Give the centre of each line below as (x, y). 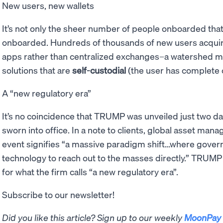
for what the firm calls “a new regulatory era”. (90, 171)
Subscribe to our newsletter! (58, 194)
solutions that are (37, 70)
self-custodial (99, 70)
